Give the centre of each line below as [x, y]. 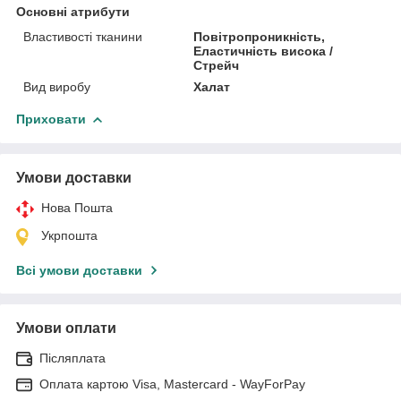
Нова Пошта [77, 207]
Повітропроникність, [260, 36]
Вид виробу [57, 86]
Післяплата [73, 358]
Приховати [51, 119]
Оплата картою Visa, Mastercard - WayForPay [172, 384]
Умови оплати [66, 328]
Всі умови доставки [79, 270]
